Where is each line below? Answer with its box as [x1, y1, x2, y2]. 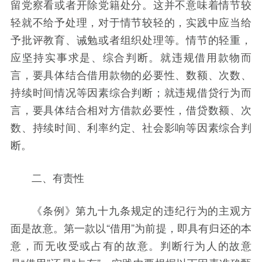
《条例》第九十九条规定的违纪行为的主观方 [32, 202, 251, 218]
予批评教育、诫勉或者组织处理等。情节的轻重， [11, 32, 251, 47]
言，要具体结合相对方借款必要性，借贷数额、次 [11, 102, 251, 118]
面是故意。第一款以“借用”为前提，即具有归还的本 [11, 220, 251, 236]
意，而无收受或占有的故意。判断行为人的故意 [11, 237, 251, 253]
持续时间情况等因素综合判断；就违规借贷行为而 [11, 84, 251, 100]
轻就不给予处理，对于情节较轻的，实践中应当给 [11, 14, 251, 30]
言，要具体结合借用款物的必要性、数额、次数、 [11, 67, 251, 82]
